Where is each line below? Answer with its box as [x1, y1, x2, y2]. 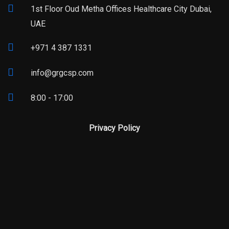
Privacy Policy [89, 123, 140, 133]
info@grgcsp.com [31, 68, 94, 78]
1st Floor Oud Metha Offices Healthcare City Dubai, [31, 4, 212, 14]
